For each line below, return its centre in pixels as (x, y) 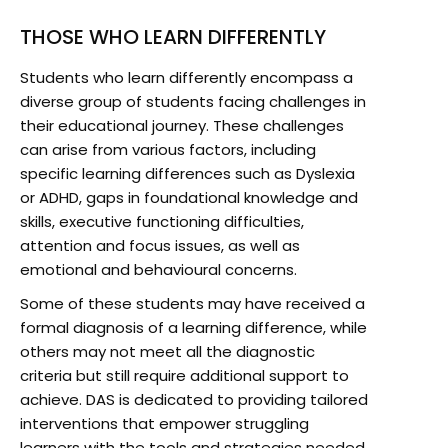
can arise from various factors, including (168, 149)
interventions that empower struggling (164, 423)
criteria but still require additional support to (184, 375)
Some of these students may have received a (192, 303)
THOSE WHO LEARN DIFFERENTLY (173, 36)
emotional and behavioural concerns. (158, 269)
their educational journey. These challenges (182, 125)
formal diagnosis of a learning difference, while (193, 327)
